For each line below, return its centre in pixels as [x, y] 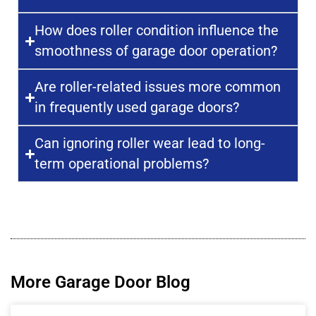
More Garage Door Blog [101, 282]
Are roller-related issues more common [158, 87]
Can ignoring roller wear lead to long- [150, 144]
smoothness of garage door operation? [156, 51]
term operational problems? [122, 164]
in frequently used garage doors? [137, 108]
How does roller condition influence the [157, 31]
